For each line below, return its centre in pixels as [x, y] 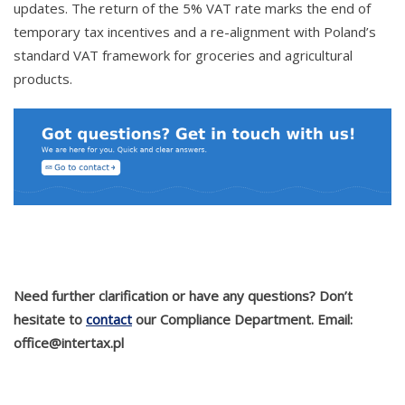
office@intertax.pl [69, 342]
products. [43, 78]
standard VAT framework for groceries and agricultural [183, 55]
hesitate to [50, 319]
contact [109, 319]
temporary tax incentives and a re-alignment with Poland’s [195, 31]
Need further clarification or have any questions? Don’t [183, 295]
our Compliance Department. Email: [242, 319]
